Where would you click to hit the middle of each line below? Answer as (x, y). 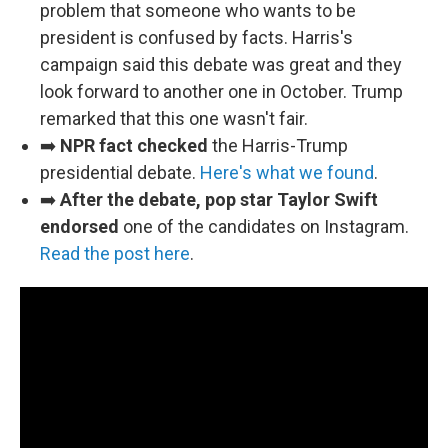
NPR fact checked (134, 145)
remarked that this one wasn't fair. (174, 118)
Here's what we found (287, 172)
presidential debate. (120, 172)
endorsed (79, 226)
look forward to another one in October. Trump (221, 91)
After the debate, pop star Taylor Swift (219, 199)
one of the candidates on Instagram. (264, 226)
